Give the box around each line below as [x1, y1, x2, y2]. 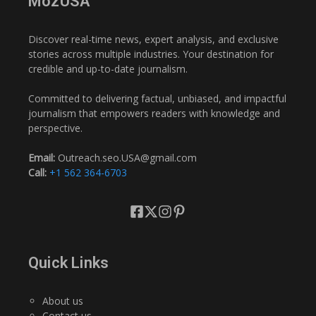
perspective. [28, 121, 83, 135]
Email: [28, 150, 55, 164]
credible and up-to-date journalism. [28, 61, 188, 75]
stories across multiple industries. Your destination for [28, 47, 274, 61]
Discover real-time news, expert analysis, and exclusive [28, 32, 279, 46]
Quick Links [28, 253, 109, 272]
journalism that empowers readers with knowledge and [28, 106, 280, 120]
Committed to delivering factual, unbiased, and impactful [28, 91, 286, 105]
